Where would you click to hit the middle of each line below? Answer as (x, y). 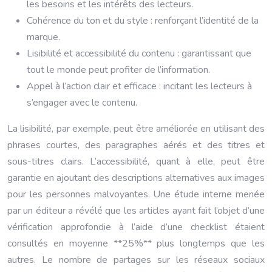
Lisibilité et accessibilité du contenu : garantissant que (139, 53)
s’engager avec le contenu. (82, 103)
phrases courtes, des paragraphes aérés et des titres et (136, 145)
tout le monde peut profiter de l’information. (118, 70)
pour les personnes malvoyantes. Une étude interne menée (136, 194)
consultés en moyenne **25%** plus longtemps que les (136, 243)
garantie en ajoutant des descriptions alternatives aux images (136, 178)
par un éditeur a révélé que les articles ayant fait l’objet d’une (136, 211)
